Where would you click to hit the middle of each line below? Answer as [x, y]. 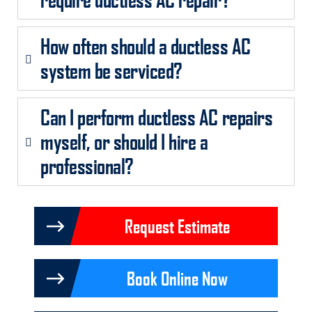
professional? [87, 166]
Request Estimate [177, 226]
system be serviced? [111, 71]
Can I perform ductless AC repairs [157, 117]
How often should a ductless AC [146, 46]
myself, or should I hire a [124, 142]
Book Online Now [177, 279]
